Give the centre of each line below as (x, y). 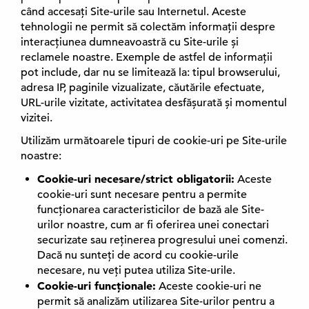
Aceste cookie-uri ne (209, 286)
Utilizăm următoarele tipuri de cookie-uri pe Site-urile (154, 141)
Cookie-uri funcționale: (97, 286)
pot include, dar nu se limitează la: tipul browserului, (150, 72)
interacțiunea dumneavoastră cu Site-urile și (130, 42)
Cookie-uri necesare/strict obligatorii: (136, 179)
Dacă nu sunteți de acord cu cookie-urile (138, 255)
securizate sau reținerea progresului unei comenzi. (162, 240)
